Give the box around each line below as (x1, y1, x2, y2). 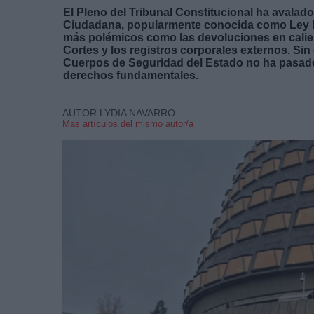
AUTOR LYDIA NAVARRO (62, 107, 175, 118)
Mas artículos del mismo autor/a (62, 118, 193, 129)
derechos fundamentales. (63, 69, 198, 81)
